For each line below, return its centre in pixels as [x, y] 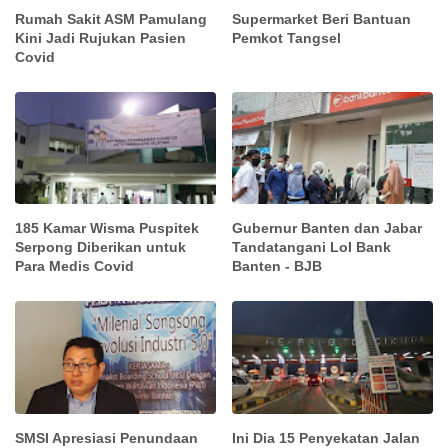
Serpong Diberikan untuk [100, 247]
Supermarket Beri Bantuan [322, 19]
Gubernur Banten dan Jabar [327, 228]
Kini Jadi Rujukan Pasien [100, 38]
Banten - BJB [277, 266]
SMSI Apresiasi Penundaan [106, 437]
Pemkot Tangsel [287, 38]
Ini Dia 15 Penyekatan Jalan [326, 437]
